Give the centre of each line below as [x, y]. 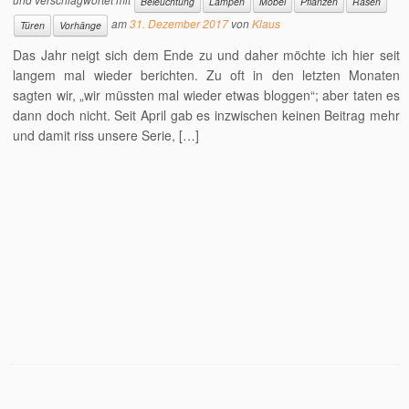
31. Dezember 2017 [179, 24]
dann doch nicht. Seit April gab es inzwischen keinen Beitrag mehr [206, 115]
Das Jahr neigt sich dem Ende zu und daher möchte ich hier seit [206, 55]
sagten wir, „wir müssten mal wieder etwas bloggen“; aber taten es [206, 95]
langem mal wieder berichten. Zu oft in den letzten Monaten [206, 75]
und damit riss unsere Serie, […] [106, 135]
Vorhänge [81, 25]
